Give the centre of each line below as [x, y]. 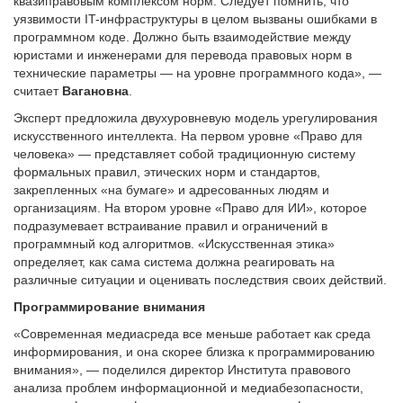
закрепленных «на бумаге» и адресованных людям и [171, 190]
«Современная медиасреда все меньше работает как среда [192, 334]
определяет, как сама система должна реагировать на [174, 262]
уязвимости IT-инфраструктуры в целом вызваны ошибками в [195, 19]
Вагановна [94, 91]
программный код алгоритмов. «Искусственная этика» [174, 244]
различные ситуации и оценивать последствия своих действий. [200, 280]
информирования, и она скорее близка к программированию [194, 352]
